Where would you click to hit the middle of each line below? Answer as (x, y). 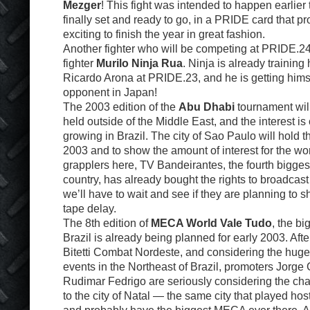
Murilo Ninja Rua (139, 63)
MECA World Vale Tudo (211, 223)
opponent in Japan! (110, 92)
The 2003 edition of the (121, 107)
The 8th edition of (107, 223)
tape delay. (90, 208)
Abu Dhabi (207, 107)
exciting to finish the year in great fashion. (164, 34)
